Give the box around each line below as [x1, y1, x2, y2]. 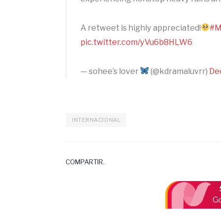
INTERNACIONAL [72, 116, 121, 124]
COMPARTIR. [66, 158, 105, 166]
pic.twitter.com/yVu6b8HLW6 [80, 37, 192, 47]
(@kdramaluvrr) [149, 66, 210, 76]
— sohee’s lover [80, 66, 140, 76]
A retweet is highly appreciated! [80, 23, 201, 33]
